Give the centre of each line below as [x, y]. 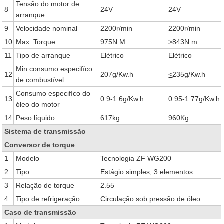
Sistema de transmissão [45, 131]
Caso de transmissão [41, 212]
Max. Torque [36, 42]
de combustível [40, 80]
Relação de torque [45, 185]
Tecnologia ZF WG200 [136, 158]
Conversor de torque [40, 145]
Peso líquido [36, 118]
